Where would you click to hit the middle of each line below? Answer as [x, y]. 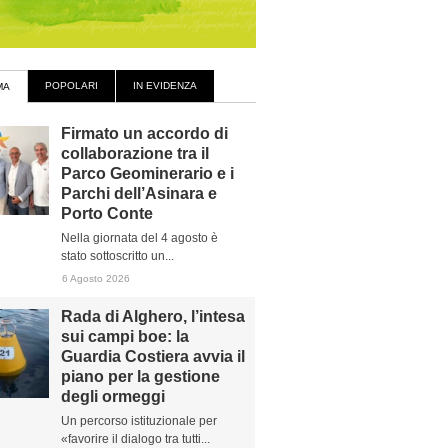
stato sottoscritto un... [117, 256]
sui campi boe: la [125, 336]
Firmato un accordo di [144, 133]
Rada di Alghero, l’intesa [153, 316]
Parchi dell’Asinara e [139, 193]
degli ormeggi [113, 396]
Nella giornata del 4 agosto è [139, 238]
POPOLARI [71, 85]
